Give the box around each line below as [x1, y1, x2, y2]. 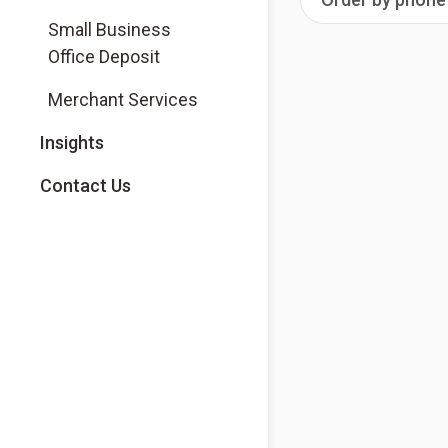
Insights [40, 132, 104, 153]
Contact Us [40, 175, 131, 196]
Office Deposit [48, 46, 160, 67]
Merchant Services [48, 89, 198, 110]
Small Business [48, 19, 171, 40]
